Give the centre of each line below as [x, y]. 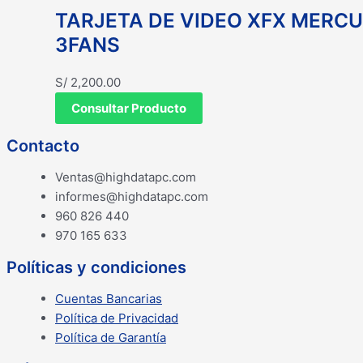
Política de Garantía [111, 338]
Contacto [43, 146]
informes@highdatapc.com [132, 197]
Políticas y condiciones [96, 268]
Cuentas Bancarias [109, 299]
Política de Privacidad [117, 318]
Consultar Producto [129, 109]
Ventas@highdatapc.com [126, 177]
